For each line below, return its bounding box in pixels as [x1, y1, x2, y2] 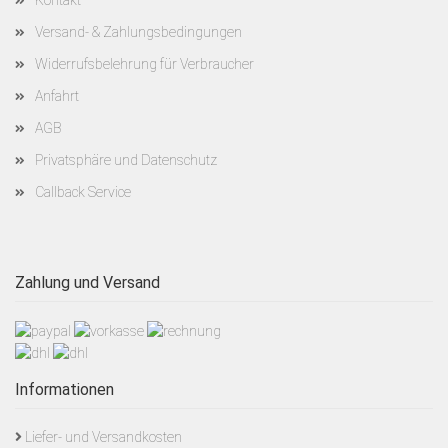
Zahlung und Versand [15, 273, 160, 292]
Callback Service [35, 184, 131, 200]
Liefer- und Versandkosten [25, 428, 182, 445]
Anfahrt [35, 88, 79, 104]
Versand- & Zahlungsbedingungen [35, 24, 242, 40]
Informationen [15, 379, 114, 399]
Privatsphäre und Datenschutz [35, 152, 217, 168]
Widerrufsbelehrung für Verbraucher [35, 56, 254, 72]
